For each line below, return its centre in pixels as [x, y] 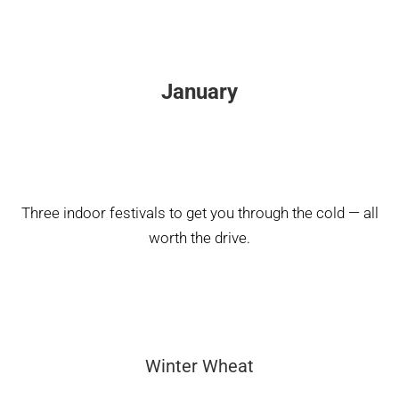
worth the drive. [199, 237]
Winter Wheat [199, 366]
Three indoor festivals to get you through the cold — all [199, 212]
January [199, 91]
